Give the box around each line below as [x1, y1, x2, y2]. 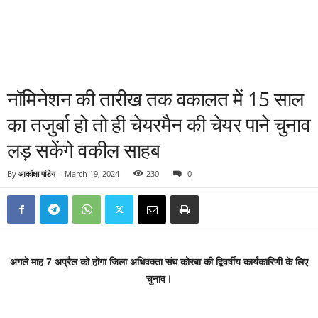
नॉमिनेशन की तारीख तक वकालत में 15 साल [7, 85, 304, 112]
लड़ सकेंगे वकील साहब [7, 136, 160, 163]
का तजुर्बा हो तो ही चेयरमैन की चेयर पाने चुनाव [7, 111, 311, 138]
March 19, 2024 [65, 168, 119, 179]
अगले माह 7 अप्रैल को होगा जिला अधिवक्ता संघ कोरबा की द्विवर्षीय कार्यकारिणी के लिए [10, 256, 308, 268]
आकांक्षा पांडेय [18, 168, 55, 179]
